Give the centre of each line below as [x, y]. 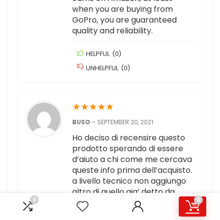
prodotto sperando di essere [128, 149]
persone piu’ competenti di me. [132, 203]
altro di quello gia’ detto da [124, 192]
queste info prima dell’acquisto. [132, 170]
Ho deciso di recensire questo [129, 138]
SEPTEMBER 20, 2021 [125, 122]
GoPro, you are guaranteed [124, 20]
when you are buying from [123, 9]
